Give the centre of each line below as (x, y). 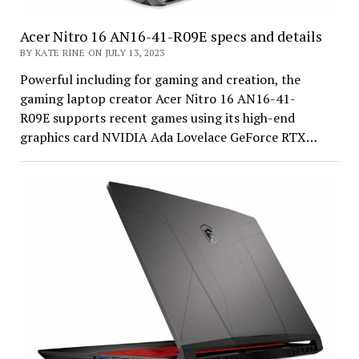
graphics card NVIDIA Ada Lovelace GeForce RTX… (168, 137)
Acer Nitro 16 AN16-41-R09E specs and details (171, 36)
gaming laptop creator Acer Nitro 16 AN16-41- (157, 98)
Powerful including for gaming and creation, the (160, 79)
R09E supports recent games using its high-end (157, 117)
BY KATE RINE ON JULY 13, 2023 (92, 52)
